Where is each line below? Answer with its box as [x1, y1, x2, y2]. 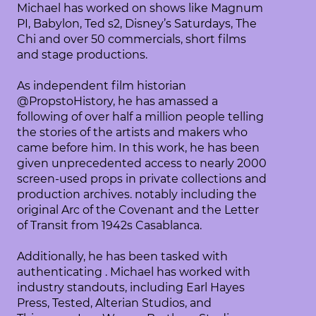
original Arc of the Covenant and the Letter [17, 203, 260, 217]
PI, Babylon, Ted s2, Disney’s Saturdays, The [17, 17, 257, 30]
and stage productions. [17, 48, 148, 61]
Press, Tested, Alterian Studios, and [17, 296, 212, 310]
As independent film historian [17, 79, 187, 92]
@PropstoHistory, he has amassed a [17, 95, 219, 108]
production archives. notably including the [17, 188, 257, 201]
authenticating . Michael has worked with [17, 265, 251, 279]
